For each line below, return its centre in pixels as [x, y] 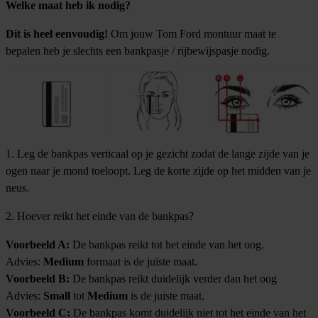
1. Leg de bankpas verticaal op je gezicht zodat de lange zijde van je [158, 153]
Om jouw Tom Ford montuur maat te [192, 33]
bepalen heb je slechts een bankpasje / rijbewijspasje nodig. [138, 50]
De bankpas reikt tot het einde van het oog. [167, 244]
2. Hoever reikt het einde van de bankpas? [100, 216]
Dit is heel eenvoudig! [57, 33]
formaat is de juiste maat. [141, 261]
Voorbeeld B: [38, 278]
